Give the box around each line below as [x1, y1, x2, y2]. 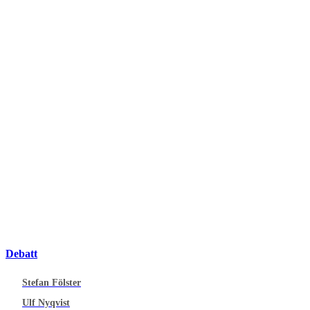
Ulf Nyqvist [22, 298, 70, 309]
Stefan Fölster [22, 277, 81, 289]
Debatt [6, 247, 37, 259]
